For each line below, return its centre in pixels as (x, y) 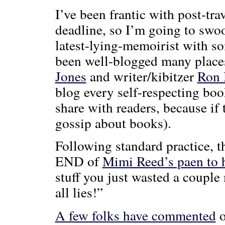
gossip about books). (113, 123)
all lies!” (79, 192)
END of (79, 161)
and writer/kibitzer (142, 76)
